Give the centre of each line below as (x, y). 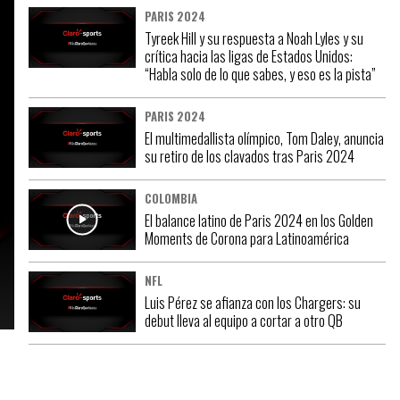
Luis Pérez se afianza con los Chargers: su (253, 303)
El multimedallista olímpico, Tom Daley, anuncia (264, 138)
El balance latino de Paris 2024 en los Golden (259, 221)
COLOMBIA (171, 199)
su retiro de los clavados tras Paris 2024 (250, 156)
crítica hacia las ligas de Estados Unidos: (249, 56)
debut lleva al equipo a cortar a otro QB (244, 321)
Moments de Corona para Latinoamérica (247, 238)
